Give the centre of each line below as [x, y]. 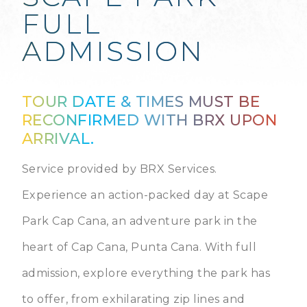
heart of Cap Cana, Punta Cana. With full [139, 247]
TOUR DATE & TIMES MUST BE [141, 102]
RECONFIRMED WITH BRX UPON [150, 120]
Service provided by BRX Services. [120, 169]
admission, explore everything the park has [146, 273]
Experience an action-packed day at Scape [145, 195]
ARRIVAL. [58, 139]
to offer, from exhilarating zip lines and [134, 299]
